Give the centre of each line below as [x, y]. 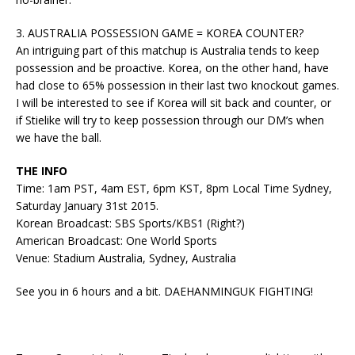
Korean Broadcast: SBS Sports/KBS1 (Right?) [130, 223]
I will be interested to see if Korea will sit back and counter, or [174, 103]
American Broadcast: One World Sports [116, 240]
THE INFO [42, 171]
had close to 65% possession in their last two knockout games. [177, 85]
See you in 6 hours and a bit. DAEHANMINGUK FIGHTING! [164, 291]
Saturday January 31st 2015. [87, 206]
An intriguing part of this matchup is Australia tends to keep [168, 50]
